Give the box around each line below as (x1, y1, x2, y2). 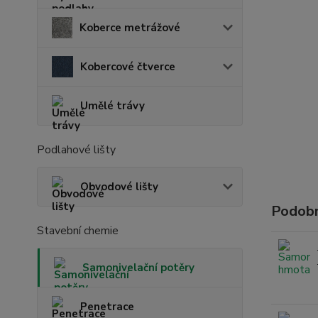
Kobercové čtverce (79, 60, 175, 74)
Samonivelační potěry (82, 261, 194, 275)
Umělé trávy (80, 99, 145, 113)
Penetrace (80, 300, 134, 314)
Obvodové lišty (80, 180, 158, 194)
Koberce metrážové (79, 21, 181, 35)
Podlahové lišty (37, 142, 116, 158)
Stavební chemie (37, 223, 119, 238)
